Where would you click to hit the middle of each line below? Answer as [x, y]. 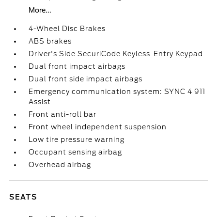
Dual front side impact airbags [86, 79]
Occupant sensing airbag [76, 152]
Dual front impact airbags [77, 66]
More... [40, 10]
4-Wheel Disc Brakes [67, 29]
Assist [40, 102]
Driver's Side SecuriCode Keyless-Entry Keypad [116, 54]
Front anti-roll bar [63, 114]
